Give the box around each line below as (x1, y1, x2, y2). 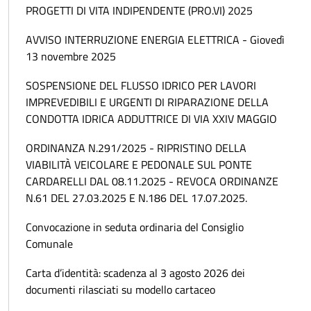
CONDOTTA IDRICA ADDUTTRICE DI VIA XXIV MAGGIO (26, 110, 277, 127)
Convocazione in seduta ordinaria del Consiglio (26, 219, 244, 235)
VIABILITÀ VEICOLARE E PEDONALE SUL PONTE (26, 156, 252, 173)
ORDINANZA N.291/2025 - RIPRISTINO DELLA (26, 140, 246, 156)
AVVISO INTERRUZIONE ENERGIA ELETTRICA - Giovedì (26, 31, 285, 48)
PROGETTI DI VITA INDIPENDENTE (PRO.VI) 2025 (26, 2, 253, 19)
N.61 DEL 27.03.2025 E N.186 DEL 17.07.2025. (26, 190, 247, 206)
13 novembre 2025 (26, 48, 116, 65)
